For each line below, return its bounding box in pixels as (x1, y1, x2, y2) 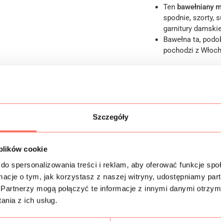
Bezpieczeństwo (152, 165, 209, 177)
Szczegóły (92, 112, 129, 121)
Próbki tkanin (152, 140, 198, 151)
